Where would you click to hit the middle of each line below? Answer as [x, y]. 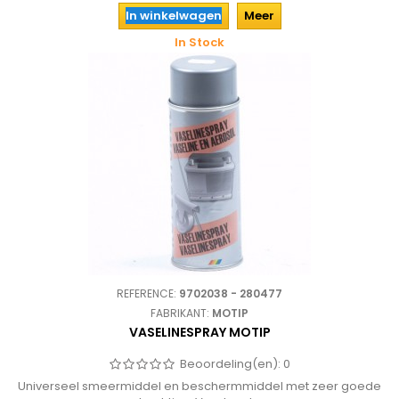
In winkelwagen [173, 16]
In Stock [199, 42]
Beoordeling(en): [232, 364]
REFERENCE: [148, 293]
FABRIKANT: [181, 313]
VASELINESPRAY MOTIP [199, 332]
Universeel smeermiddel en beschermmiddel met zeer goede [199, 386]
